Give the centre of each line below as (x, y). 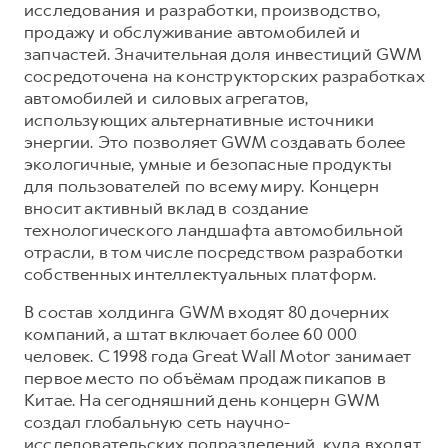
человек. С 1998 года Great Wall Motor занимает (217, 355)
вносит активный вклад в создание (166, 207)
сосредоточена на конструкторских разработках (224, 75)
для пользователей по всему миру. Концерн (202, 185)
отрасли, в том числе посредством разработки (214, 251)
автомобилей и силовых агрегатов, (166, 97)
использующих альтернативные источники (199, 119)
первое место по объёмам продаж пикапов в (205, 377)
